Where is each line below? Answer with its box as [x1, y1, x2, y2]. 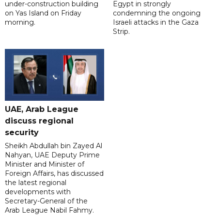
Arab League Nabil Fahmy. [5, 206, 94, 215]
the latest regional [5, 178, 66, 187]
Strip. [112, 27, 130, 36]
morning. [5, 18, 35, 27]
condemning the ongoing [112, 9, 201, 18]
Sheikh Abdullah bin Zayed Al [5, 141, 102, 151]
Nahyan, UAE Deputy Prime [5, 151, 100, 160]
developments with [5, 187, 71, 197]
